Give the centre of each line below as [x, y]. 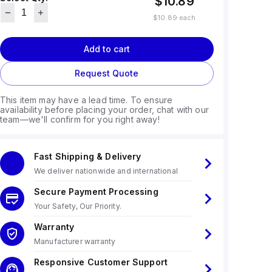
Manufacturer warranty [75, 241]
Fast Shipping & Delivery [87, 156]
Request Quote [107, 73]
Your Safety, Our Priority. [77, 206]
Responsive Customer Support [101, 262]
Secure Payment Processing [96, 192]
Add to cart [107, 49]
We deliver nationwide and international [106, 171]
